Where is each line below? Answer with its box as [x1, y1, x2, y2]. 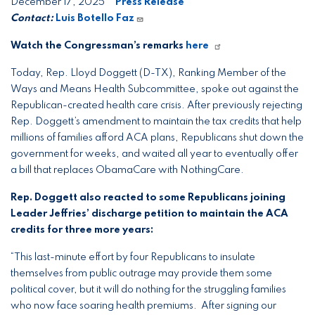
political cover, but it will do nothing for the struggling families [11, 284, 286, 295]
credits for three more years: [11, 224, 153, 235]
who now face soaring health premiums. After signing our [11, 300, 276, 311]
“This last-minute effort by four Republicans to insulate [11, 252, 255, 262]
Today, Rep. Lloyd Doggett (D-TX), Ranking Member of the [11, 67, 286, 78]
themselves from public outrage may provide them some [11, 268, 272, 278]
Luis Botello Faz [56, 13, 134, 23]
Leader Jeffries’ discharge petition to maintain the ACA [11, 208, 288, 219]
